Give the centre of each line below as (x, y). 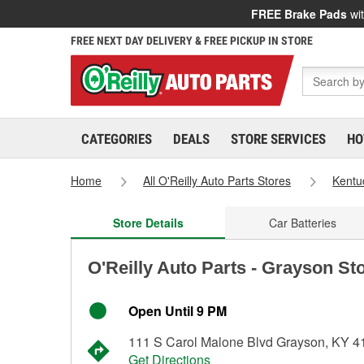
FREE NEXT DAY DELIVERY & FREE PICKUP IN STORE (192, 41)
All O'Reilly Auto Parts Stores (217, 180)
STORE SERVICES (278, 139)
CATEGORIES (117, 139)
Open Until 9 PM (178, 311)
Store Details (148, 223)
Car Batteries (302, 223)
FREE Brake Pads (299, 14)
